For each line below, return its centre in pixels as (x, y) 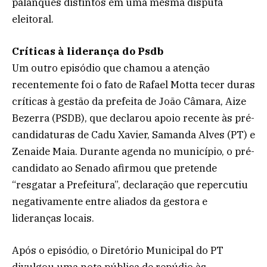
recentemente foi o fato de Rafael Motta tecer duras (133, 84)
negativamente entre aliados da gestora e (110, 201)
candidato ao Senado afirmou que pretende (114, 168)
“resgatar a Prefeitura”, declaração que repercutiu (130, 184)
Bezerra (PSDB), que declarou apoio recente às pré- (133, 118)
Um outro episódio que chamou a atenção (111, 68)
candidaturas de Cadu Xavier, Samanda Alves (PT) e (133, 134)
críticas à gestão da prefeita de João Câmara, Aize (129, 101)
